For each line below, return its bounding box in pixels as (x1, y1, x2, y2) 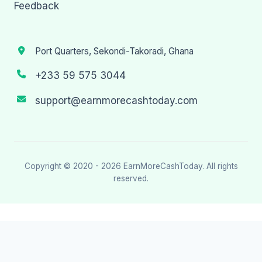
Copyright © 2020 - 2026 (24, 161, 123, 171)
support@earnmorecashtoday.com (35, 95, 198, 107)
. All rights (202, 161, 238, 171)
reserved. (113, 174, 149, 184)
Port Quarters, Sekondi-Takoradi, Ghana (35, 46, 194, 57)
